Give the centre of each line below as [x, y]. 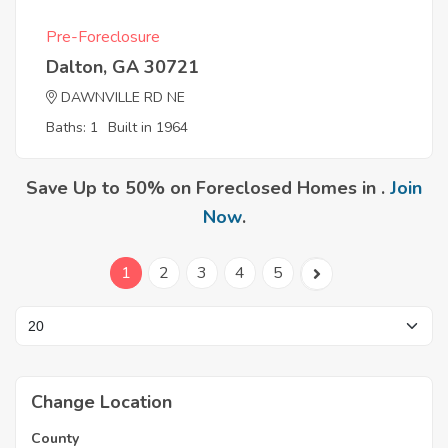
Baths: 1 [72, 127]
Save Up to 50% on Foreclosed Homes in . [208, 188]
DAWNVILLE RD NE [123, 97]
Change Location [101, 402]
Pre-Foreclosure [103, 37]
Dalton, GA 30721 [122, 67]
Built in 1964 [148, 127]
